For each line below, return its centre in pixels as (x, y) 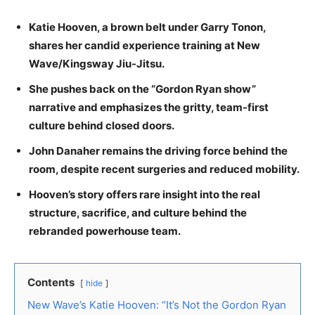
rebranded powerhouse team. (105, 231)
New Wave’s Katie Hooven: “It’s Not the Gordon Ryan (157, 304)
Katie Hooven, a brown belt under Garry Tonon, (147, 27)
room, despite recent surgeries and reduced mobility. (164, 169)
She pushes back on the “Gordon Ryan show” (142, 89)
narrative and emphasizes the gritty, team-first (149, 107)
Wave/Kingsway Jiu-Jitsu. (97, 63)
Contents (51, 282)
